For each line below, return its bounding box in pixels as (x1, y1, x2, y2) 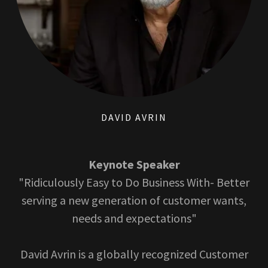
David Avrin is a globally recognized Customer (20, 246, 248, 261)
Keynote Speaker (88, 157, 180, 172)
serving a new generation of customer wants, (22, 193, 246, 208)
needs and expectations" (71, 211, 197, 226)
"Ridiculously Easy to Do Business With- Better (19, 175, 249, 190)
